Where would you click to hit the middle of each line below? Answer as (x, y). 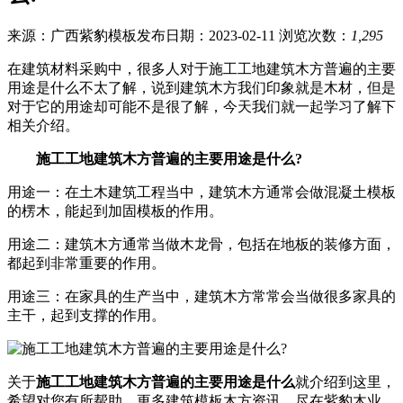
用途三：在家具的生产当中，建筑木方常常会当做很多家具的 (201, 297)
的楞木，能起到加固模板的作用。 (115, 211)
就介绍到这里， (345, 382)
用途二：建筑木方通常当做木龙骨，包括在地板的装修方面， (201, 245)
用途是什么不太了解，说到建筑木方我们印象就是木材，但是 (201, 88)
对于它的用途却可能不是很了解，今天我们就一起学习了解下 (201, 107)
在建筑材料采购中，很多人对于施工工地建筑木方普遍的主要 (201, 69)
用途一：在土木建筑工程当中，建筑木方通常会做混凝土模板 (201, 193)
